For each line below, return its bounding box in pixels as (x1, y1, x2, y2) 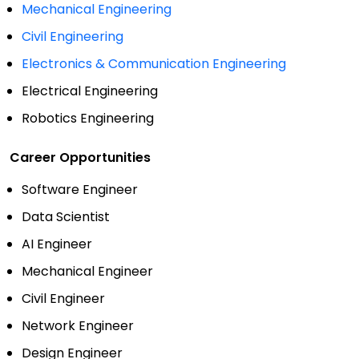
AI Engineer (22, 235, 92, 254)
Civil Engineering (22, 27, 123, 46)
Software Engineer (22, 180, 138, 200)
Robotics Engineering (22, 109, 154, 128)
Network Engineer (22, 317, 134, 336)
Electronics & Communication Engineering (22, 54, 286, 74)
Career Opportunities (10, 148, 151, 167)
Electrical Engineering (22, 82, 158, 101)
